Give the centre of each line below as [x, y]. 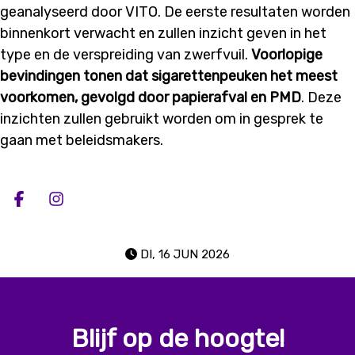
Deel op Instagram [146, 213]
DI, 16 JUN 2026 [185, 255]
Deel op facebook [103, 213]
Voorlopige [287, 54]
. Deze [321, 97]
